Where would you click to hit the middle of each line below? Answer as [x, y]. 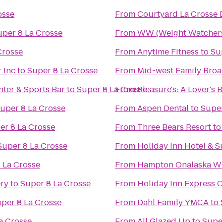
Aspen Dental [163, 108]
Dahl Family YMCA [173, 202]
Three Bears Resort [174, 127]
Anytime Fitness [168, 52]
